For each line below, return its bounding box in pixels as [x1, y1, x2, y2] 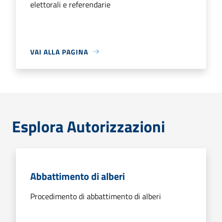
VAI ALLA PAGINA [30, 46, 88, 57]
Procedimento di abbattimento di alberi [30, 190, 161, 202]
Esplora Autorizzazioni [12, 114, 165, 138]
